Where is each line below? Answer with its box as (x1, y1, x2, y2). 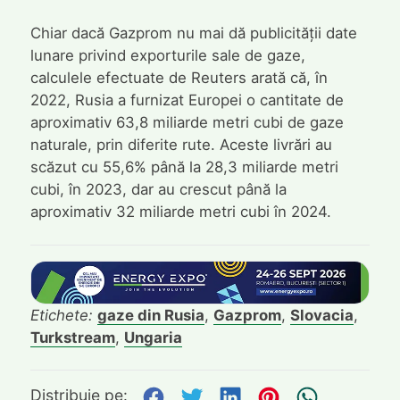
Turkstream (29, 328, 115, 346)
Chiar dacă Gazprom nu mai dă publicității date (29, 24, 357, 43)
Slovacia (289, 305, 354, 324)
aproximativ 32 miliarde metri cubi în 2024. (29, 203, 331, 221)
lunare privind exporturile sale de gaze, (29, 46, 305, 65)
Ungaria (123, 328, 182, 346)
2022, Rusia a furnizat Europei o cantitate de (29, 91, 344, 110)
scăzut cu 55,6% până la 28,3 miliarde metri (29, 158, 338, 177)
